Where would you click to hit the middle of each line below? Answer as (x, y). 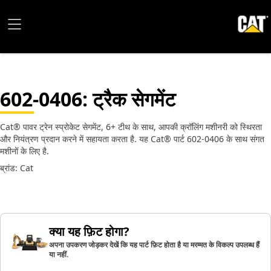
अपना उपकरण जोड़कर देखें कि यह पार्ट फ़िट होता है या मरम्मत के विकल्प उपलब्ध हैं (154, 245)
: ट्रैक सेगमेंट (129, 99)
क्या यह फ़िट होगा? (89, 231)
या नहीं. (59, 254)
